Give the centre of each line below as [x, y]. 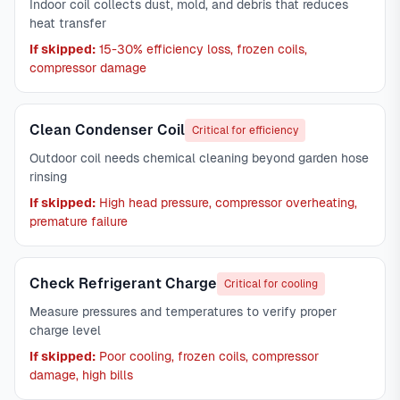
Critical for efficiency [245, 130]
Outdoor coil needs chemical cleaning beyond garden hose [199, 158]
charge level [65, 330]
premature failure [79, 221]
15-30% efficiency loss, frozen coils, [201, 49]
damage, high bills [81, 375]
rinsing [48, 177]
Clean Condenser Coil [107, 130]
